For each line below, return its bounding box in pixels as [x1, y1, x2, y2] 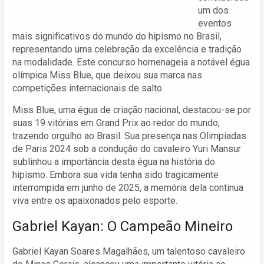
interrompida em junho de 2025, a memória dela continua [12, 181, 243, 193]
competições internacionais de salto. [12, 82, 164, 94]
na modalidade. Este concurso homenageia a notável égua [12, 56, 250, 68]
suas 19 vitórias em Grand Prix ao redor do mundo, [12, 117, 220, 128]
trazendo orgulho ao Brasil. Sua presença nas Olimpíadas [12, 130, 246, 141]
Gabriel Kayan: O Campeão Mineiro [12, 217, 233, 235]
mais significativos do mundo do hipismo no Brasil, [12, 30, 222, 42]
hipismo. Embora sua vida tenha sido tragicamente [12, 169, 219, 180]
